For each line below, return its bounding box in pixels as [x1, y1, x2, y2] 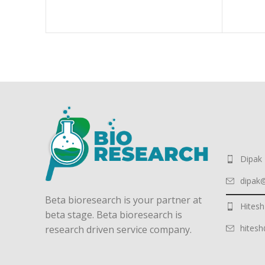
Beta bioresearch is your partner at [45, 193, 202, 206]
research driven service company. [45, 222, 192, 236]
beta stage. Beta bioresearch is [45, 208, 182, 221]
